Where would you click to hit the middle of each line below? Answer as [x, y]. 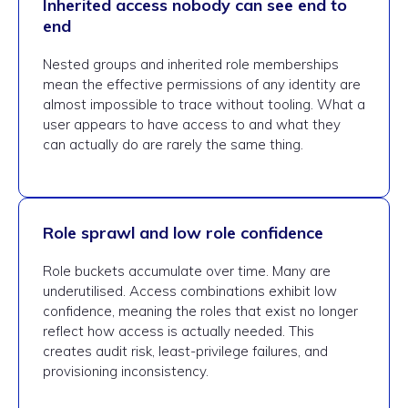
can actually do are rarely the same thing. [173, 144]
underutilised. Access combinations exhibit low [190, 291]
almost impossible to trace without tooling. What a [204, 104]
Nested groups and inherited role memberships [191, 64]
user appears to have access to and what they [192, 124]
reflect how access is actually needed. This [178, 331]
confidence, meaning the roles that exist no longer [200, 311]
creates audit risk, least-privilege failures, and [185, 351]
